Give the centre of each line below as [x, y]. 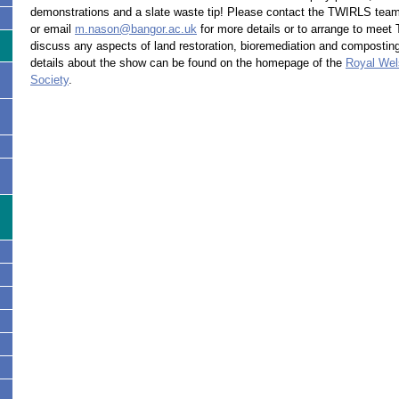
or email [53, 28]
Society [49, 79]
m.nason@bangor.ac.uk [136, 28]
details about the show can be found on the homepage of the [188, 62]
